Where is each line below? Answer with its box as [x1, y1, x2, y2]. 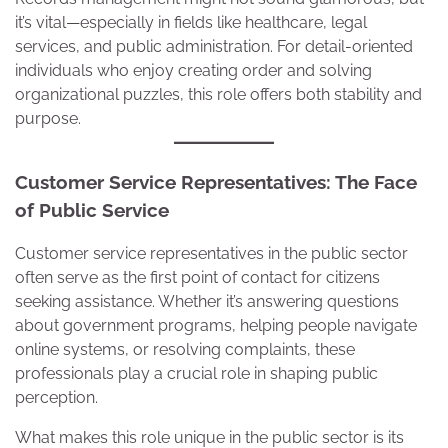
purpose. [15, 108, 81, 128]
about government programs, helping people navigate [15, 316, 417, 336]
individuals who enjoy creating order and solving [15, 60, 372, 80]
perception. [15, 388, 98, 408]
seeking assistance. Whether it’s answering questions [15, 292, 399, 312]
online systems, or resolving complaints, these [15, 340, 355, 360]
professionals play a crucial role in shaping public [15, 364, 378, 384]
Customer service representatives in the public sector [15, 244, 408, 264]
